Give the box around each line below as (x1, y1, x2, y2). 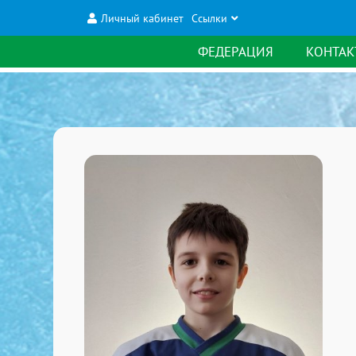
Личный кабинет (101, 12, 184, 24)
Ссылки (192, 12, 227, 24)
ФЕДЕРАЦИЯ (198, 43, 274, 60)
